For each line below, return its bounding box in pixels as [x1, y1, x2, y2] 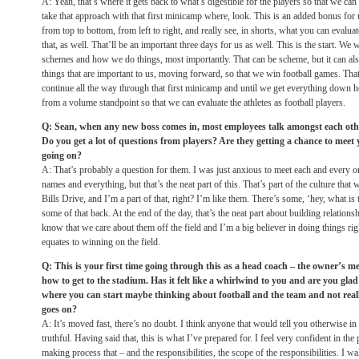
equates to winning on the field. [42, 236, 160, 248]
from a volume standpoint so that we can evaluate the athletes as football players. [42, 97, 345, 108]
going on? [42, 150, 82, 161]
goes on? [42, 304, 77, 315]
